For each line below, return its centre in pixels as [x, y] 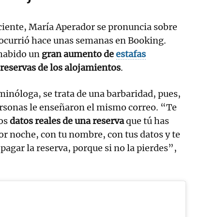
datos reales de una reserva [67, 121]
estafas [131, 54]
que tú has [147, 121]
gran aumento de [79, 54]
